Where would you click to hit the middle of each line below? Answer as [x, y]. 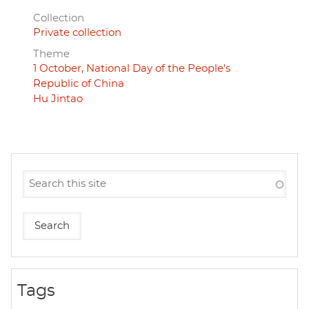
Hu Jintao [58, 99]
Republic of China [79, 83]
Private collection [77, 32]
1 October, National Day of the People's [132, 68]
